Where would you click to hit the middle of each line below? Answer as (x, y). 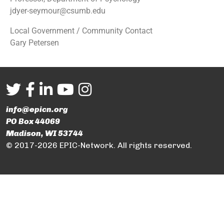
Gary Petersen (34, 42)
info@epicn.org (37, 109)
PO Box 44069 (33, 121)
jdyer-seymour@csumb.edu (58, 10)
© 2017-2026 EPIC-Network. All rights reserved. (99, 145)
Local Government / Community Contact (81, 30)
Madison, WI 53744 (44, 133)
